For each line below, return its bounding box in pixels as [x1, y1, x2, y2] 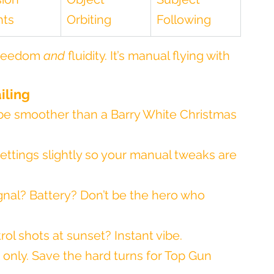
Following [157, 12, 211, 27]
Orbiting [67, 12, 111, 27]
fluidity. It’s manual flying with [65, 48, 233, 63]
